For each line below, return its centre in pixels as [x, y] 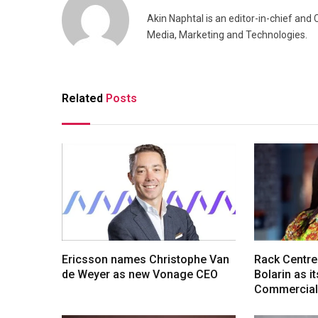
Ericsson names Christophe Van [146, 260]
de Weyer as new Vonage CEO [140, 275]
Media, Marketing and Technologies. [227, 34]
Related [84, 98]
